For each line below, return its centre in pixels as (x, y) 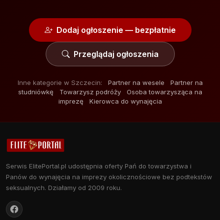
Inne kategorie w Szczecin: (61, 82)
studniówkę (36, 92)
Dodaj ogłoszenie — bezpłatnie (116, 30)
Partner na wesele (136, 82)
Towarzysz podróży (90, 92)
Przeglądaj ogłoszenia (116, 54)
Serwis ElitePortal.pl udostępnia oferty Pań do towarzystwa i (99, 166)
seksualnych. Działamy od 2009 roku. (64, 187)
